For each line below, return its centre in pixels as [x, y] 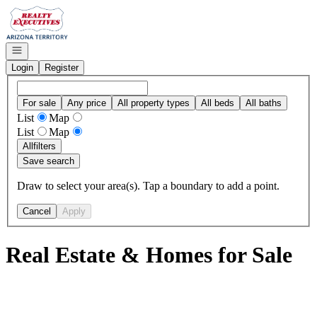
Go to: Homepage [45, 11]
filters [45, 146]
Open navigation [44, 49]
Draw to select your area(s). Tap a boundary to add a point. [148, 185]
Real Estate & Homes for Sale [149, 255]
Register [62, 68]
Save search [48, 161]
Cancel [37, 211]
